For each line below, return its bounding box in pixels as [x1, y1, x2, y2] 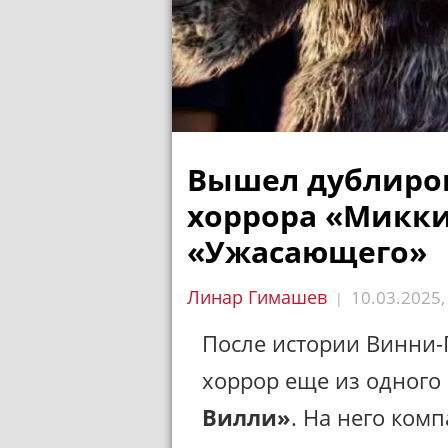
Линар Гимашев [187, 285, 327, 309]
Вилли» [202, 402, 291, 432]
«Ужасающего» [187, 231, 427, 272]
